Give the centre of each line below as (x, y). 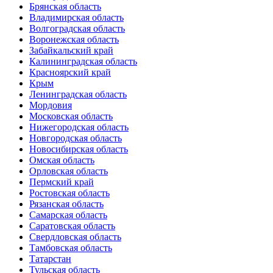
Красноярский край (70, 73)
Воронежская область (74, 40)
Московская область (71, 116)
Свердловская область (75, 237)
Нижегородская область (79, 127)
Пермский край (62, 182)
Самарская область (68, 215)
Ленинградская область (78, 94)
